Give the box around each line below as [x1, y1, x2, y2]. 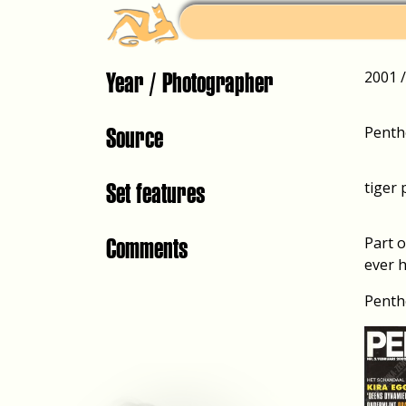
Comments [106, 232, 188, 265]
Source [106, 121, 163, 154]
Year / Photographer [106, 66, 273, 99]
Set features [106, 177, 205, 209]
